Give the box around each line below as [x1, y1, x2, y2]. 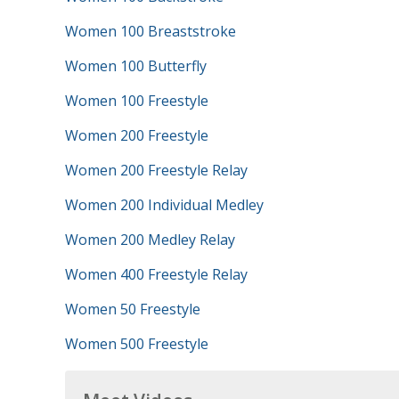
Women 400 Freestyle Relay [64, 265, 248, 284]
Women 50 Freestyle [64, 299, 200, 319]
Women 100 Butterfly [64, 56, 207, 76]
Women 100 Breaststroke [64, 21, 236, 41]
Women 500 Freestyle [64, 334, 208, 354]
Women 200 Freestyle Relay [64, 160, 248, 180]
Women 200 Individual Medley [64, 195, 264, 215]
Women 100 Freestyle [64, 91, 208, 110]
